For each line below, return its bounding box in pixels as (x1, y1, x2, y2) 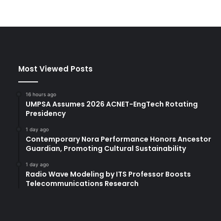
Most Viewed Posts (18, 63, 93, 74)
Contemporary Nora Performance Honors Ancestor (26, 134, 211, 144)
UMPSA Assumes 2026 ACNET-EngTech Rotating (26, 99, 198, 109)
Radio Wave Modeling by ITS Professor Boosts (26, 169, 191, 179)
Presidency (26, 108, 66, 118)
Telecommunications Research (26, 178, 139, 188)
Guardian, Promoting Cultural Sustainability (26, 143, 186, 153)
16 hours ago (26, 91, 56, 97)
